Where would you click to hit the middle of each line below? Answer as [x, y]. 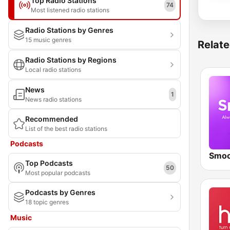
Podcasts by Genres [60, 192]
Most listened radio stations [70, 10]
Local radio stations [53, 70]
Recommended [52, 119]
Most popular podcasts [58, 173]
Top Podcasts [49, 163]
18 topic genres [47, 202]
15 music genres [48, 40]
